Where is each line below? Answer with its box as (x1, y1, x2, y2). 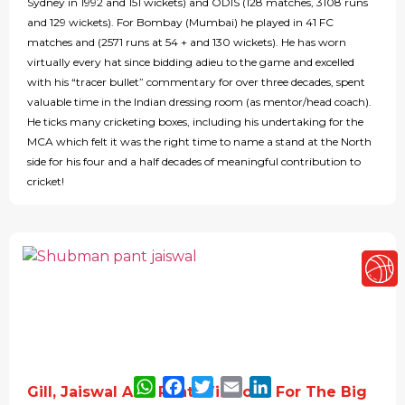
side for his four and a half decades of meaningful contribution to (27, 155, 361, 169)
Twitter (213, 374, 266, 391)
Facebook (184, 374, 256, 391)
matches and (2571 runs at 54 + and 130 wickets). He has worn (27, 35, 346, 50)
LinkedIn (271, 374, 334, 391)
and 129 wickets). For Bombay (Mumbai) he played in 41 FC (27, 15, 334, 30)
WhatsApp (155, 374, 232, 391)
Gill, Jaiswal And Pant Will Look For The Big (27, 383, 367, 401)
